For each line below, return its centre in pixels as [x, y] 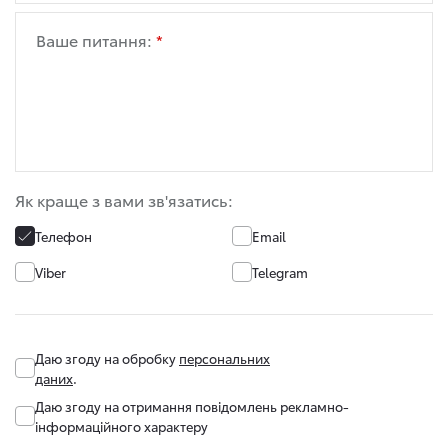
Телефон [63, 235]
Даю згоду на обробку [107, 357]
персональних [224, 357]
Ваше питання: [94, 39]
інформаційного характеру [121, 425]
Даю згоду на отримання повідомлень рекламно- [192, 405]
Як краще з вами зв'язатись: [124, 199]
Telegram [280, 271]
